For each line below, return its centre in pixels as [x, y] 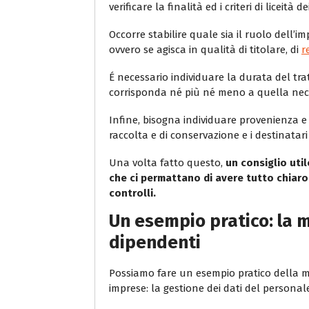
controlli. [132, 193]
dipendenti [155, 242]
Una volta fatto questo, [166, 162]
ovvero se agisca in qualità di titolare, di [205, 49]
